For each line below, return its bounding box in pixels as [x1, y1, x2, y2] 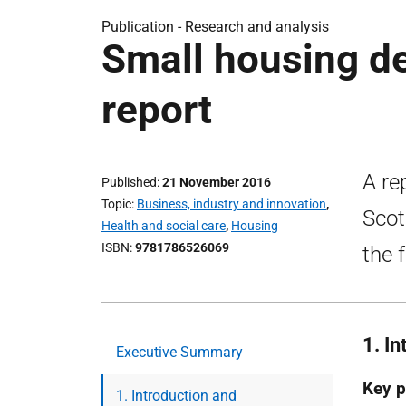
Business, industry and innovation [137, 197, 326, 211]
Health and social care [101, 218, 226, 233]
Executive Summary [116, 343, 243, 361]
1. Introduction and [116, 387, 237, 404]
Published [101, 175, 157, 189]
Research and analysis [185, 18, 329, 35]
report [101, 86, 212, 133]
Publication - [101, 18, 185, 35]
